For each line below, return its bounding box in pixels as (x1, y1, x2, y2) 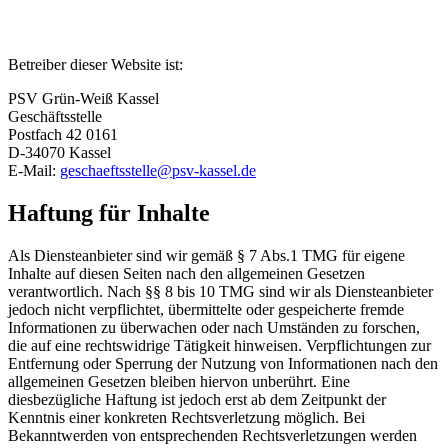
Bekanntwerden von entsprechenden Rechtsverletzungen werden (8, 426, 417, 444)
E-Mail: (8, 161, 60, 179)
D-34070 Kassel (8, 143, 111, 161)
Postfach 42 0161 (8, 125, 118, 143)
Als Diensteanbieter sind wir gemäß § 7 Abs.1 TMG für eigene (8, 246, 405, 264)
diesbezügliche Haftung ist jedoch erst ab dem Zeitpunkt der (8, 390, 386, 408)
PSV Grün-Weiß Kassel (8, 89, 159, 107)
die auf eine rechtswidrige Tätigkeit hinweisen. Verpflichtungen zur (8, 336, 431, 354)
